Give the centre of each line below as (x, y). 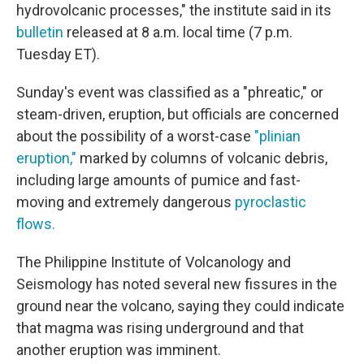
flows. (36, 223)
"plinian (277, 136)
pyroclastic (271, 201)
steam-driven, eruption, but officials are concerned (178, 114)
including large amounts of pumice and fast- (158, 180)
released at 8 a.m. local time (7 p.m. (178, 32)
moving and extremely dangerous (126, 201)
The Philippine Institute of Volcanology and (154, 262)
